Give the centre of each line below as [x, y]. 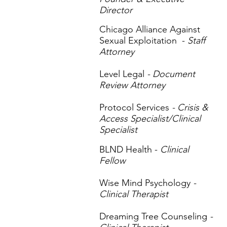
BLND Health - [128, 149]
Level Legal [122, 74]
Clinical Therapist [134, 194]
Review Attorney [132, 85]
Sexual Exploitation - [143, 41]
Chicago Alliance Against [150, 29]
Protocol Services [134, 107]
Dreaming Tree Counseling [153, 216]
